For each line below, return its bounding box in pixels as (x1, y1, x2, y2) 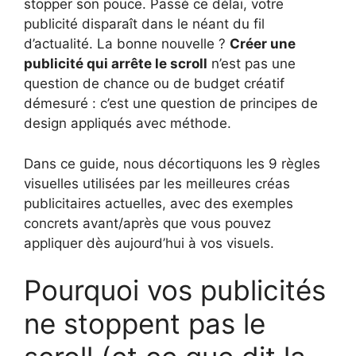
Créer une (230, 36, 296, 52)
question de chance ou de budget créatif (24, 75, 284, 92)
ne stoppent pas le (24, 307, 265, 341)
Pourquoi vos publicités (24, 273, 326, 308)
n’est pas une (207, 56, 296, 72)
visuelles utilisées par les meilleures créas (24, 175, 290, 192)
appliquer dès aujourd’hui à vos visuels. (24, 234, 274, 251)
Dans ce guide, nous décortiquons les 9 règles (24, 155, 320, 172)
